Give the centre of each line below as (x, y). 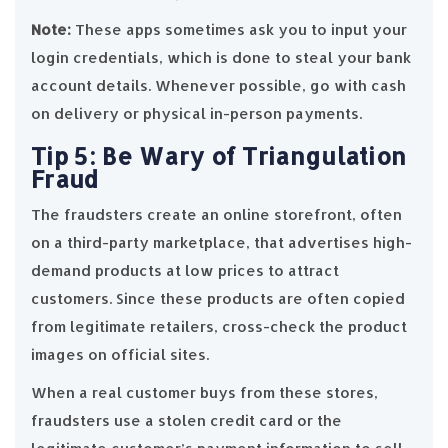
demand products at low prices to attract (185, 270)
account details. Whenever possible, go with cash (218, 85)
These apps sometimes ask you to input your (241, 29)
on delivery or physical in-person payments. (196, 113)
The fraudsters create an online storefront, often (216, 214)
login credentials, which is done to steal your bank (221, 57)
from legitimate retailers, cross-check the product (219, 326)
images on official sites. (120, 354)
